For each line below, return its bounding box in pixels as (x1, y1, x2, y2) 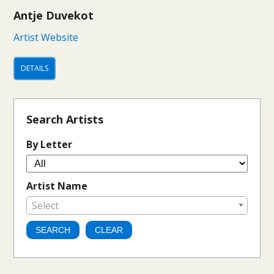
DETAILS (21, 63, 49, 73)
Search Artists (26, 112, 104, 127)
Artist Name (26, 179, 88, 193)
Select (32, 199, 59, 212)
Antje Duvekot (13, 8, 94, 23)
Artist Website (13, 31, 79, 44)
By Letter (26, 138, 73, 151)
